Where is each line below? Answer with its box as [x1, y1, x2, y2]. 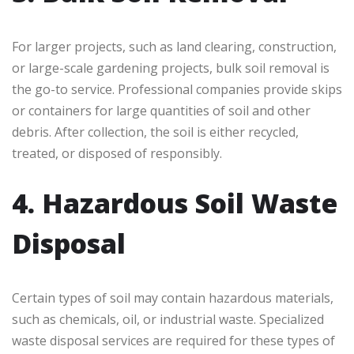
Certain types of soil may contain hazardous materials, [12, 289, 333, 307]
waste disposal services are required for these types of [12, 332, 335, 350]
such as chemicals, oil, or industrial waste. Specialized [12, 311, 324, 329]
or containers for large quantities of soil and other [12, 102, 311, 120]
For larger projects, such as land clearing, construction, [12, 38, 337, 56]
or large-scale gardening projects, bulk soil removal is [12, 59, 330, 77]
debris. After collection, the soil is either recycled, [12, 123, 299, 141]
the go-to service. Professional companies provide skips [12, 81, 342, 99]
